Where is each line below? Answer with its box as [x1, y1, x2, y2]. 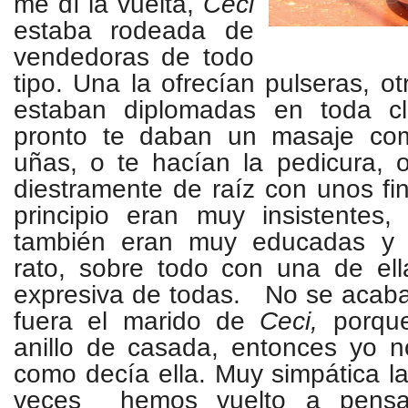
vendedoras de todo [14, 43, 254, 71]
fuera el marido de [14, 307, 246, 335]
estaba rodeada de [14, 16, 254, 45]
